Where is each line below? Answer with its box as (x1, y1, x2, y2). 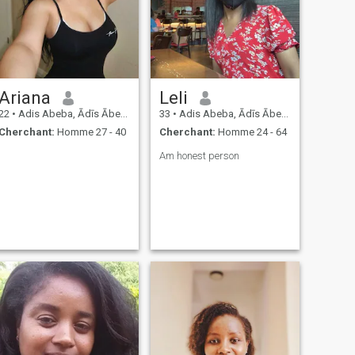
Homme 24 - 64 (215, 125, 287, 138)
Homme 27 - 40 (54, 125, 126, 138)
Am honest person (158, 149, 239, 162)
